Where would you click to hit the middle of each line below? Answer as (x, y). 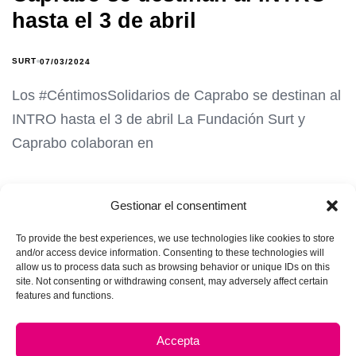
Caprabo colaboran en (83, 143)
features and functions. (65, 296)
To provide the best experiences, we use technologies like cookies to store (175, 238)
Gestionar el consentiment (178, 205)
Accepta (178, 340)
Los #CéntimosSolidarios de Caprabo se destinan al (176, 96)
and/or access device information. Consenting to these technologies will (170, 253)
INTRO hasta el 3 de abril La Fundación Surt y (159, 120)
